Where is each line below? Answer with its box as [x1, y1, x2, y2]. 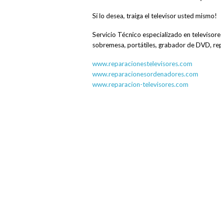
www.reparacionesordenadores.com [92, 70, 198, 78]
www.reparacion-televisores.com [92, 80, 188, 89]
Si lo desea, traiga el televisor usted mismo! [92, 12, 217, 20]
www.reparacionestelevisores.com [92, 60, 192, 68]
